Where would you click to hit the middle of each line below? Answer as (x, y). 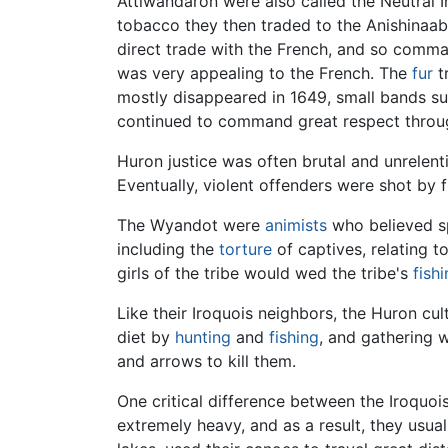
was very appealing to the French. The (264, 72)
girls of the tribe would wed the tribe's (265, 272)
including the (168, 248)
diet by (146, 336)
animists (296, 224)
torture (245, 248)
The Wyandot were (191, 224)
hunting (203, 336)
